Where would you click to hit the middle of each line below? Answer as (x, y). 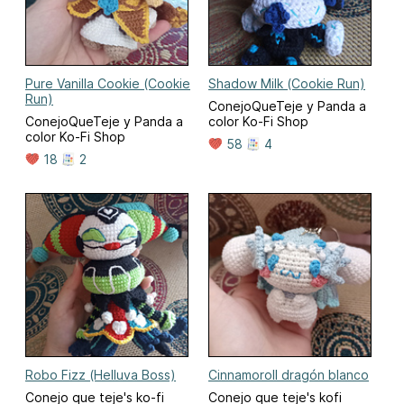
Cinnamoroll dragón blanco (289, 374)
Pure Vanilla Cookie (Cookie (108, 84)
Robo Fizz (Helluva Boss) (101, 374)
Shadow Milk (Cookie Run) (287, 84)
